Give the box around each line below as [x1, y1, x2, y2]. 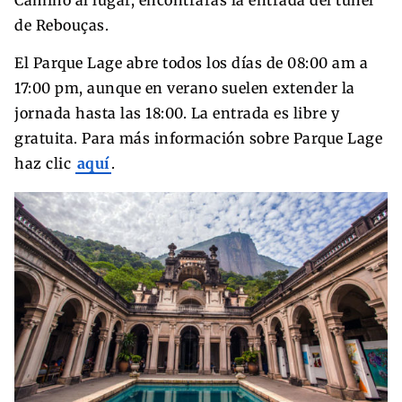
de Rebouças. [14, 16, 109, 35]
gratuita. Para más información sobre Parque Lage [14, 129, 382, 148]
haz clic [14, 154, 75, 173]
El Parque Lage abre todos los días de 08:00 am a [14, 54, 368, 73]
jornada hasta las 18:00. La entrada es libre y [14, 104, 339, 123]
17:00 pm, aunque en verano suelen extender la [14, 79, 355, 98]
